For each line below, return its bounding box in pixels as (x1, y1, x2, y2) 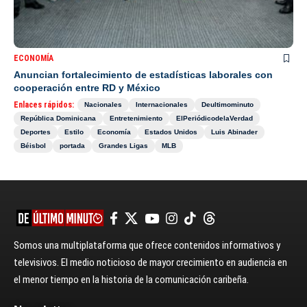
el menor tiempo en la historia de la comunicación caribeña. (14, 273, 249, 286)
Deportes (21, 127, 51, 136)
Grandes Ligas (99, 141, 148, 149)
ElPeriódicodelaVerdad (176, 114, 253, 122)
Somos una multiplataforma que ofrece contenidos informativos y (14, 238, 280, 251)
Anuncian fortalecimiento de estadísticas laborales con (14, 69, 273, 80)
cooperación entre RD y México (14, 82, 160, 93)
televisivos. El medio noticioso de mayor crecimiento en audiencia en (14, 256, 287, 269)
